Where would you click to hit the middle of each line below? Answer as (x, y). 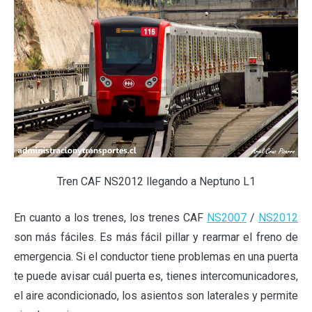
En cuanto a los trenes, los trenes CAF (110, 218)
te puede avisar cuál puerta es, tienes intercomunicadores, (156, 276)
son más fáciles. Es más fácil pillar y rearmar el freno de (156, 237)
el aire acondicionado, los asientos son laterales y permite (156, 296)
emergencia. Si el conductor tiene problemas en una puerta (156, 257)
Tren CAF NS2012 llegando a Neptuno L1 (156, 182)
